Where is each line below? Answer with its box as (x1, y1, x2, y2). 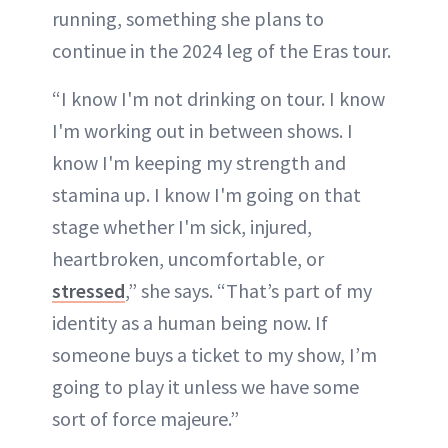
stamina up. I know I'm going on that (52, 182, 361, 208)
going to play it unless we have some (52, 374, 359, 400)
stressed (52, 278, 125, 304)
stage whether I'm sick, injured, (52, 214, 312, 240)
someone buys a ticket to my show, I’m (52, 342, 377, 368)
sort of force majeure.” (52, 406, 239, 432)
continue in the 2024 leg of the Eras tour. (52, 38, 391, 64)
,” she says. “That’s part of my (125, 278, 372, 304)
